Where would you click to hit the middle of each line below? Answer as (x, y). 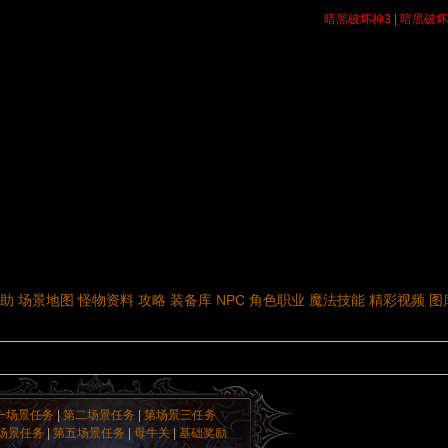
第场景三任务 (180, 415)
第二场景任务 (99, 415)
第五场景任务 (88, 433)
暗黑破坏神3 (357, 19)
